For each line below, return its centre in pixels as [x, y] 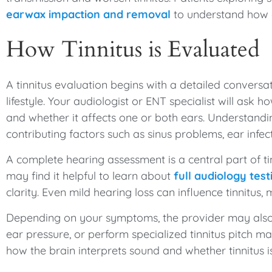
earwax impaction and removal [88, 14]
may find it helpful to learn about [88, 176]
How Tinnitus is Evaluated [133, 49]
